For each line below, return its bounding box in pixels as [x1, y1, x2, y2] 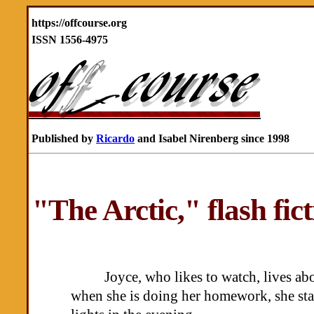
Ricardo [96, 132, 135, 144]
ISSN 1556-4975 [29, 34, 109, 46]
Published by [29, 132, 97, 144]
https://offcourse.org [29, 17, 128, 29]
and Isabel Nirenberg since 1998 [135, 132, 290, 144]
